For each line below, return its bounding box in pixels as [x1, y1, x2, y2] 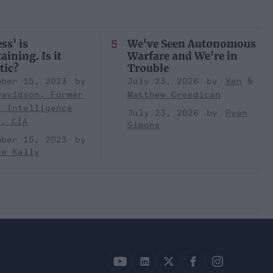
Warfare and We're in [127, 49, 238, 63]
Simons [127, 119, 160, 130]
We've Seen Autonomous [127, 37, 256, 51]
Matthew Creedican [127, 89, 221, 100]
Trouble [127, 61, 169, 75]
